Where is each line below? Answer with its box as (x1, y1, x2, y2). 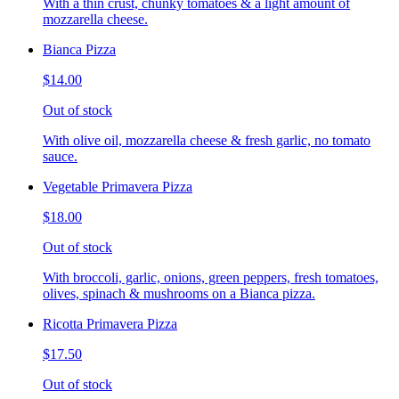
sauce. (43, 149, 77, 164)
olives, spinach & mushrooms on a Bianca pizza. (43, 286, 315, 301)
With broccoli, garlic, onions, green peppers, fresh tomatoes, (43, 270, 379, 285)
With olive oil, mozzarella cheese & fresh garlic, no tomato (43, 133, 370, 148)
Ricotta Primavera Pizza (43, 316, 177, 331)
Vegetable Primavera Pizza (43, 179, 192, 194)
